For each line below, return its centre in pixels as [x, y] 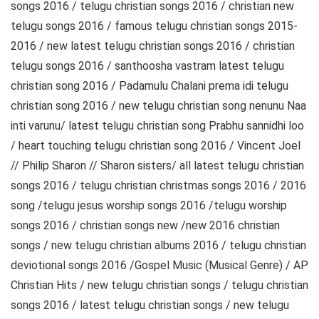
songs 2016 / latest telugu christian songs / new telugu [150, 305]
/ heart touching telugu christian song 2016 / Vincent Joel [156, 145]
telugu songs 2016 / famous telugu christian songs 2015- [154, 26]
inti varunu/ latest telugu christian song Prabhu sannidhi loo [157, 125]
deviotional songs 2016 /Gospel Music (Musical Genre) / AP [159, 265]
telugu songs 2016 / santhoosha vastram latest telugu [147, 66]
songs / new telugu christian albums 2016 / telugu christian [158, 245]
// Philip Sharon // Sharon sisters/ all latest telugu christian [157, 165]
